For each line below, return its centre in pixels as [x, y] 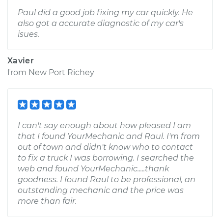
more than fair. [47, 201]
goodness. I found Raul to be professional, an [107, 179]
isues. [28, 34]
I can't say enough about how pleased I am [104, 125]
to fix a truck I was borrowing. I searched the [106, 158]
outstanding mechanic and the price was [101, 190]
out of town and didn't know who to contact [105, 147]
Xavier [21, 61]
